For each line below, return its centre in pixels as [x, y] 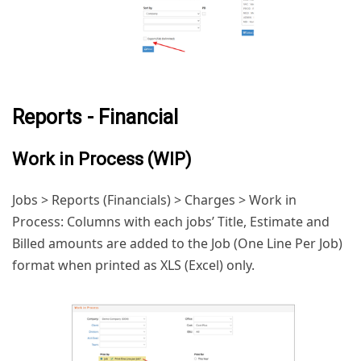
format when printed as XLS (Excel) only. [133, 266]
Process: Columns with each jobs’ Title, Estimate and [171, 222]
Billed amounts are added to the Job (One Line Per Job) [177, 244]
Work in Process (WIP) [102, 160]
